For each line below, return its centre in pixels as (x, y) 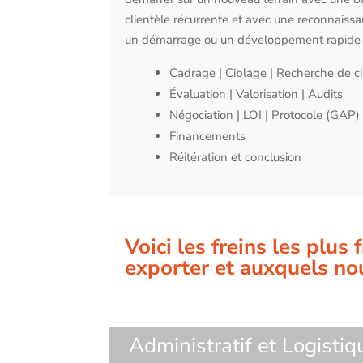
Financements (208, 136)
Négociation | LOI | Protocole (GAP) (265, 115)
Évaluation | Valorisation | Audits (256, 94)
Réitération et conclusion (236, 157)
